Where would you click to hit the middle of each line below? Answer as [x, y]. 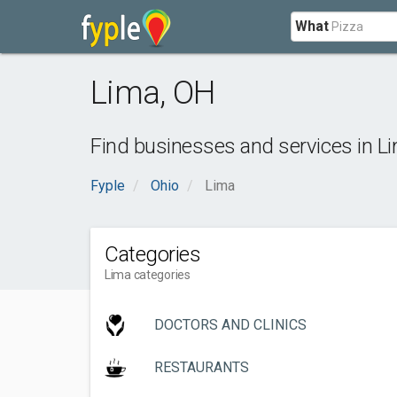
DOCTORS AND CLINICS [230, 325]
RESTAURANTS [202, 367]
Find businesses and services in [234, 146]
